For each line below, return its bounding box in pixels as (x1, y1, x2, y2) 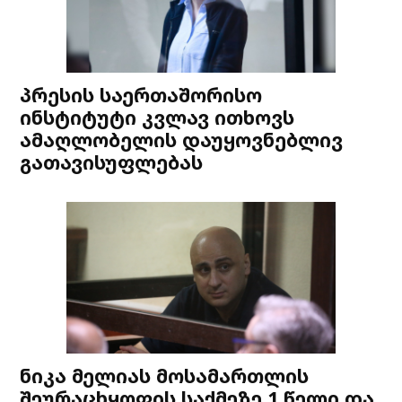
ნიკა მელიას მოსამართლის (20, 363, 310, 389)
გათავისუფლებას (20, 149, 204, 176)
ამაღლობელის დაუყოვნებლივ (20, 127, 344, 153)
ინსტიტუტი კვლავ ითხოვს (20, 104, 295, 131)
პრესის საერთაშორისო (20, 82, 263, 109)
